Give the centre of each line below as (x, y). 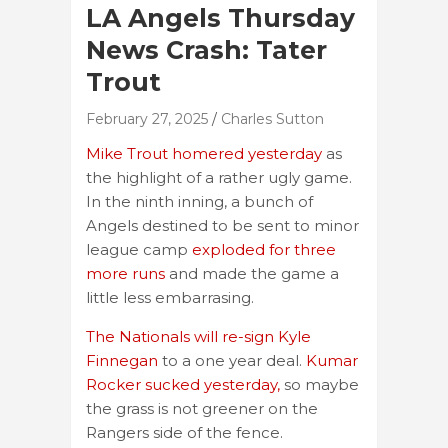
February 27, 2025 (147, 118)
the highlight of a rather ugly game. (219, 177)
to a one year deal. (232, 360)
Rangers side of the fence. (184, 432)
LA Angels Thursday (220, 17)
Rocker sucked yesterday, (185, 384)
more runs (127, 273)
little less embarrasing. (170, 297)
